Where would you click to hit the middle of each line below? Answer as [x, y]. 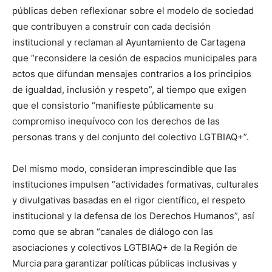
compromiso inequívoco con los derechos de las [116, 121]
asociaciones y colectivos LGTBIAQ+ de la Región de [125, 247]
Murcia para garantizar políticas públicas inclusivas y [124, 263]
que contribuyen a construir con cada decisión [111, 26]
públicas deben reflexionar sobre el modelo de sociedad [133, 10]
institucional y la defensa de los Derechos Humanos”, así [133, 216]
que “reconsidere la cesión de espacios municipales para [134, 58]
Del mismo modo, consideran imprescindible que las [124, 168]
